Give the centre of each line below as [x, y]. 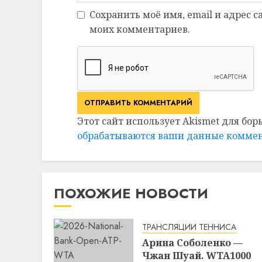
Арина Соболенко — [192, 242]
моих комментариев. [140, 29]
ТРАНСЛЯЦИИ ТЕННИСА [189, 227]
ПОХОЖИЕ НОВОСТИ [131, 193]
